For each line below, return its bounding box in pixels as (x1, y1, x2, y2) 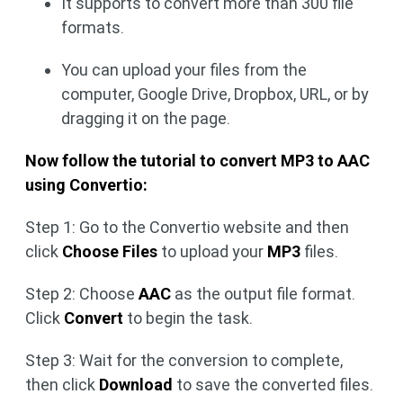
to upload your (157, 241, 267, 261)
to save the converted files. (173, 374, 373, 394)
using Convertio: (25, 175, 148, 194)
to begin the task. (123, 308, 253, 327)
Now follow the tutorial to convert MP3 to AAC (25, 150, 370, 170)
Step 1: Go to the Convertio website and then (25, 217, 349, 237)
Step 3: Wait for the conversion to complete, (25, 350, 343, 370)
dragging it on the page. (61, 108, 230, 128)
